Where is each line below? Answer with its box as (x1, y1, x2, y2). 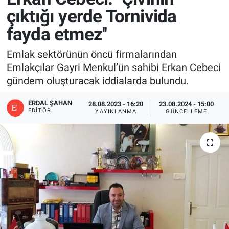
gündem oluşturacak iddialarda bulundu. (6, 75, 189, 87)
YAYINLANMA (95, 108, 137, 116)
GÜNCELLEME (166, 108, 208, 116)
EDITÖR (28, 107, 51, 114)
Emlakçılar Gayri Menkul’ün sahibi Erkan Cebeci (6, 61, 221, 74)
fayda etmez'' (6, 24, 107, 45)
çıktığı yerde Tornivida (6, 6, 177, 27)
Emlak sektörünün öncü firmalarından (6, 48, 177, 61)
